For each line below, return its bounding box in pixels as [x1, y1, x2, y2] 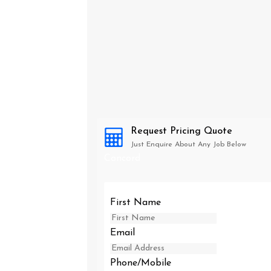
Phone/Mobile [110, 258, 171, 268]
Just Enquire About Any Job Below [131, 141, 246, 148]
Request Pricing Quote [131, 126, 232, 136]
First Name [110, 198, 161, 207]
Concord [104, 154, 140, 163]
